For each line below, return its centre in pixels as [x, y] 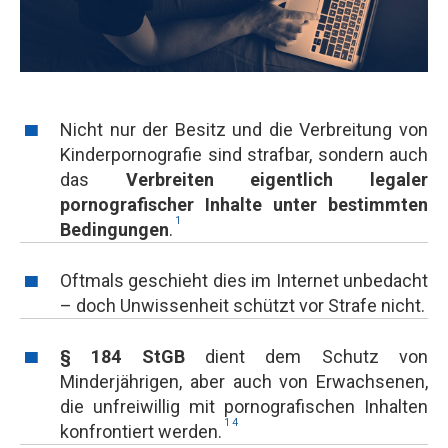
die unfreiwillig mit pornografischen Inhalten [244, 406]
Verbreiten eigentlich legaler [277, 179]
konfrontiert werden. [141, 431]
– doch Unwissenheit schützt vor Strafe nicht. [242, 305]
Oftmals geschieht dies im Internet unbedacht [244, 280]
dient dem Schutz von [306, 356]
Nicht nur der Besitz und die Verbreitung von [244, 129]
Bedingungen [114, 229]
